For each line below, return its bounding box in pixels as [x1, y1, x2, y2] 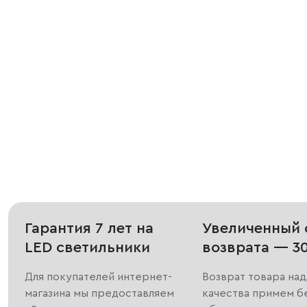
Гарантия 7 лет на [25, 221, 153, 236]
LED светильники [25, 240, 150, 256]
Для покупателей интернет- [25, 271, 172, 283]
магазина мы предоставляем [25, 288, 174, 299]
